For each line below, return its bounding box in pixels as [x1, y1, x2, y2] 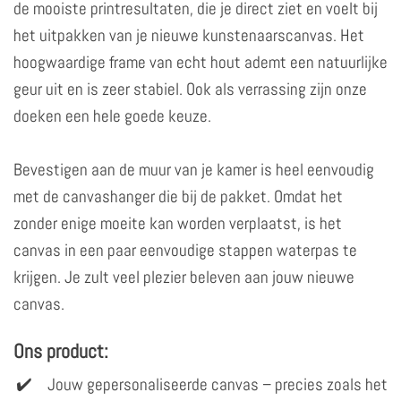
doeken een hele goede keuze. [13, 104, 211, 127]
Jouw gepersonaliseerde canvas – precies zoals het [47, 372, 388, 396]
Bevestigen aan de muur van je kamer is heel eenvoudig [13, 158, 374, 181]
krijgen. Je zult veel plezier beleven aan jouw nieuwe [13, 265, 354, 288]
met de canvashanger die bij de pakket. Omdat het [13, 184, 343, 208]
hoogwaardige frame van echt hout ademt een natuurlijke [13, 50, 388, 73]
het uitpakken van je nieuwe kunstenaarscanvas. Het [13, 23, 364, 47]
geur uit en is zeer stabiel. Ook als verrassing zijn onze [13, 77, 367, 100]
